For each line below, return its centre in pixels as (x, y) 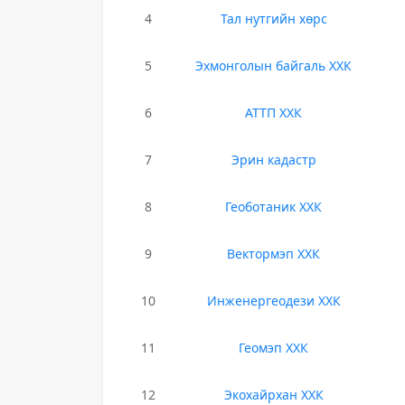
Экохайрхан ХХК (273, 395)
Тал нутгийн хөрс (273, 19)
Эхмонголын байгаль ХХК (274, 66)
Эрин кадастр (273, 160)
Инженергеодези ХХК (273, 301)
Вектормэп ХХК (274, 254)
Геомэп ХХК (274, 348)
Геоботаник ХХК (274, 207)
